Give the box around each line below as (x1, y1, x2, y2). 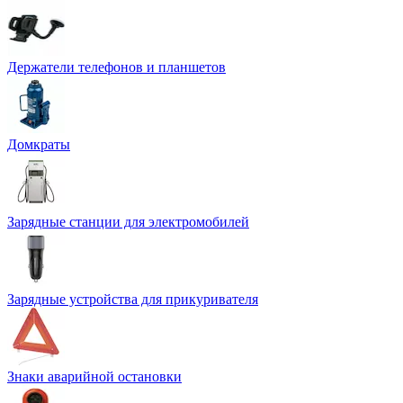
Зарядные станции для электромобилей (7, 214, 249, 230)
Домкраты (7, 137, 70, 153)
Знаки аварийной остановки (7, 369, 182, 385)
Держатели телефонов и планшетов (7, 59, 226, 76)
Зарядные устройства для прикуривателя (7, 291, 258, 308)
